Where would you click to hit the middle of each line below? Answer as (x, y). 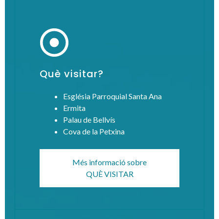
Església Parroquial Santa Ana (112, 96)
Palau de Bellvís (89, 119)
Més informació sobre (109, 162)
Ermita (74, 108)
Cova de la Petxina (94, 131)
